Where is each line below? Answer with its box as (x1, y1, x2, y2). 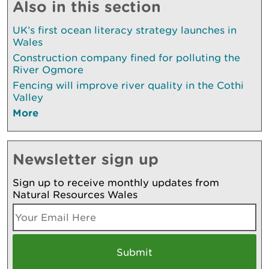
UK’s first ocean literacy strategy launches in (13, 23, 237, 36)
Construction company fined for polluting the (13, 51, 240, 64)
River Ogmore (13, 63, 83, 76)
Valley (13, 91, 43, 103)
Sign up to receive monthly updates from (13, 176, 219, 189)
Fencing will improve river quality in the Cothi (13, 79, 244, 91)
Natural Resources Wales (13, 188, 138, 201)
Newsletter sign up (13, 150, 159, 168)
